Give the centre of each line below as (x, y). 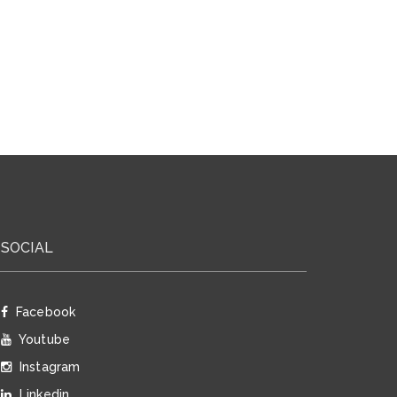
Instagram (48, 367)
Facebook (44, 312)
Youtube (43, 339)
